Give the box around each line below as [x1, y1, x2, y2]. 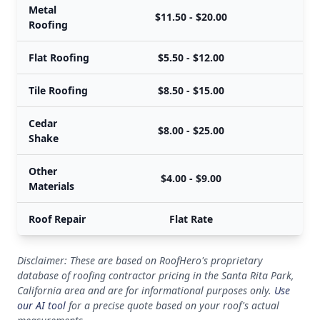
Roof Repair [29, 212, 86, 226]
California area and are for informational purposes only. [17, 284, 274, 297]
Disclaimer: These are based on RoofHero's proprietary [17, 254, 263, 267]
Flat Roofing [29, 51, 89, 64]
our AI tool [17, 299, 66, 312]
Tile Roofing [29, 84, 88, 97]
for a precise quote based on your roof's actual [66, 299, 279, 312]
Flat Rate [169, 212, 213, 226]
